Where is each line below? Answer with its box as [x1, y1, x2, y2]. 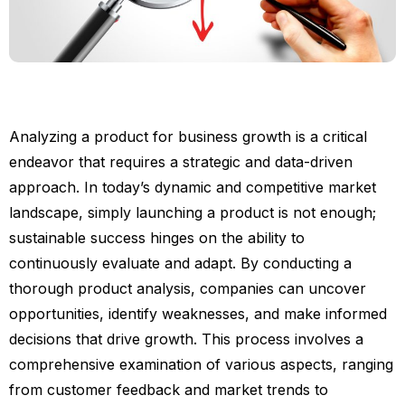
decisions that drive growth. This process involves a [9, 330, 363, 349]
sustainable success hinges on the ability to [9, 229, 305, 248]
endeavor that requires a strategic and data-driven [9, 153, 353, 172]
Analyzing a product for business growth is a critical [9, 127, 367, 146]
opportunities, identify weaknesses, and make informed [9, 305, 387, 324]
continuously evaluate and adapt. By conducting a [9, 254, 352, 273]
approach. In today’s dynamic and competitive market [9, 178, 376, 197]
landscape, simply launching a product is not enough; [9, 203, 376, 222]
